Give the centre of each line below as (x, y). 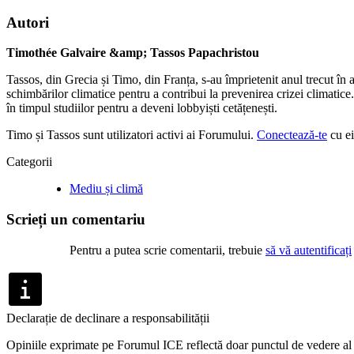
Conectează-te (292, 135)
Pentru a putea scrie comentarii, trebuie (168, 250)
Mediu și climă (106, 189)
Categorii (29, 162)
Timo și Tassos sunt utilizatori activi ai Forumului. (132, 135)
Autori (28, 22)
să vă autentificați (309, 250)
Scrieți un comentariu (76, 220)
